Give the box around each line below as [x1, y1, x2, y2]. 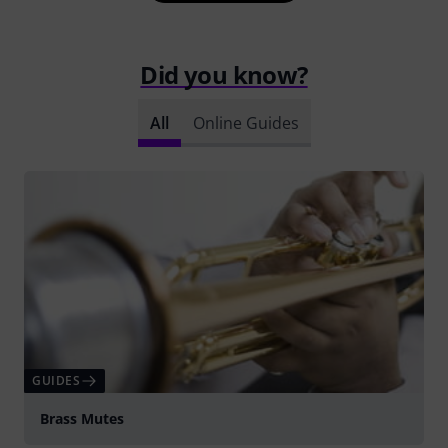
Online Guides [192, 111, 299, 134]
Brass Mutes [40, 409, 124, 429]
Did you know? [140, 57, 308, 91]
